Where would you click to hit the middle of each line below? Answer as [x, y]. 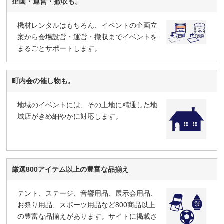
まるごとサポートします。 [60, 48]
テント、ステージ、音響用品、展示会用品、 [88, 193]
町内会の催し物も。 [44, 81]
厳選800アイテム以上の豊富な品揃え [71, 169]
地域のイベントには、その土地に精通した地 [88, 105]
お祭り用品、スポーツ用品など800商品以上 [87, 205]
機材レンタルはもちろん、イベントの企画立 [88, 25]
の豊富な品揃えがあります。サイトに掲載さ [88, 216]
